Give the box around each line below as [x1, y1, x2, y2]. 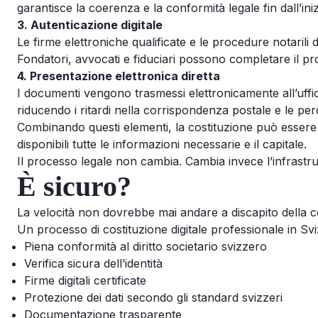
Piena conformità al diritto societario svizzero [24, 238, 267, 253]
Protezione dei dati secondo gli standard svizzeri [24, 290, 283, 305]
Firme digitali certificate [24, 273, 146, 287]
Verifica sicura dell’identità [24, 256, 163, 270]
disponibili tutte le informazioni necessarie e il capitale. [17, 136, 307, 151]
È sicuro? [17, 170, 131, 202]
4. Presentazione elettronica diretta [17, 68, 220, 83]
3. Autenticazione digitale [17, 17, 163, 32]
